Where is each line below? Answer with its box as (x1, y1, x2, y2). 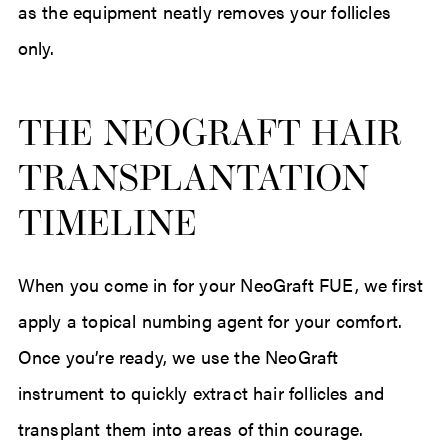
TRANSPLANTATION (17, 163, 369, 200)
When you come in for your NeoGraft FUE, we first (17, 272, 424, 298)
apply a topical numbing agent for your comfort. (17, 308, 403, 334)
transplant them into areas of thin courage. (17, 416, 364, 442)
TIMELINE (17, 208, 197, 245)
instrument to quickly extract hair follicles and (17, 380, 385, 406)
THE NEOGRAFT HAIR (17, 118, 401, 155)
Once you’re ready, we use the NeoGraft (17, 344, 339, 370)
